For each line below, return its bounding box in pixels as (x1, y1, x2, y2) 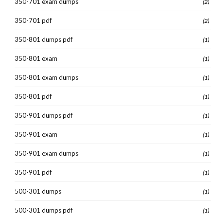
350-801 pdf (15, 92, 52, 100)
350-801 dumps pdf (15, 35, 73, 43)
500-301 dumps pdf (15, 206, 73, 214)
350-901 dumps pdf (15, 111, 73, 119)
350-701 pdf (15, 16, 52, 24)
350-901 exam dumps (15, 149, 78, 157)
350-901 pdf (15, 168, 52, 176)
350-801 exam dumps (15, 73, 78, 81)
